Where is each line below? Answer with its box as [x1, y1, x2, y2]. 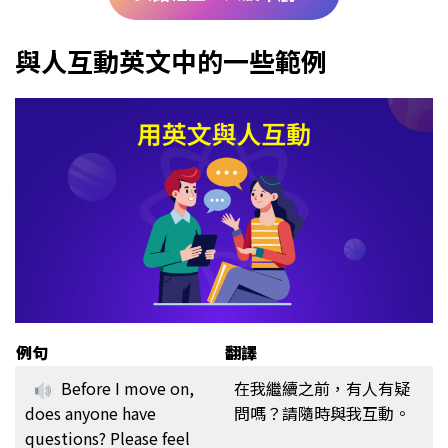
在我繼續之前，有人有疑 [234, 376, 410, 401]
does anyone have [25, 401, 156, 426]
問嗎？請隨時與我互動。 [234, 401, 410, 426]
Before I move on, [61, 376, 195, 401]
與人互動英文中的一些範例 [15, 42, 327, 80]
